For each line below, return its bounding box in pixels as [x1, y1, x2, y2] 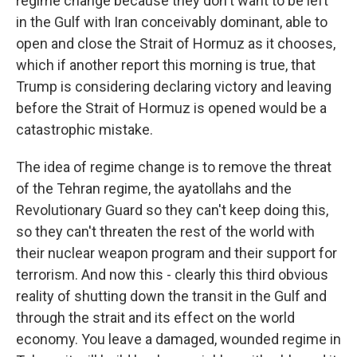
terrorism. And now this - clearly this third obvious [16, 266, 328, 283]
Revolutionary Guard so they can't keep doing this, [16, 202, 328, 218]
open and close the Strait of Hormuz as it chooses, [16, 35, 335, 52]
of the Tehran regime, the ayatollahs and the [16, 180, 292, 197]
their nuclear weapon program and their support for [16, 245, 337, 261]
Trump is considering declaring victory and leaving [16, 78, 331, 95]
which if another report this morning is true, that [16, 57, 316, 73]
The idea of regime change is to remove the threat [16, 159, 331, 175]
